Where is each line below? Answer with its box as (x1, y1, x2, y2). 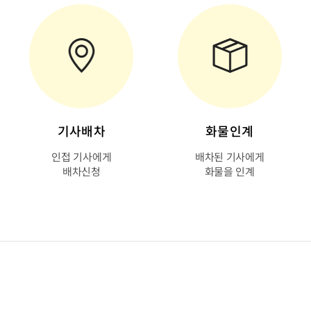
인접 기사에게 (51, 149, 112, 164)
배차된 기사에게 (194, 149, 264, 164)
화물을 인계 (204, 164, 255, 178)
